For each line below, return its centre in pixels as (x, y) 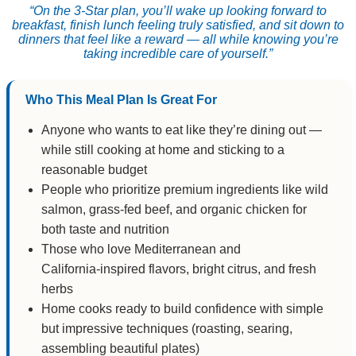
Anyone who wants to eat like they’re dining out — (182, 130)
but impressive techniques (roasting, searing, (167, 328)
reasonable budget (94, 169)
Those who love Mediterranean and (141, 249)
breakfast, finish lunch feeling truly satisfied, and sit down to (178, 25)
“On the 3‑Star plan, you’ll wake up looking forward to (178, 10)
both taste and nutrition (105, 229)
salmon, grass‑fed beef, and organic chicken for (174, 209)
